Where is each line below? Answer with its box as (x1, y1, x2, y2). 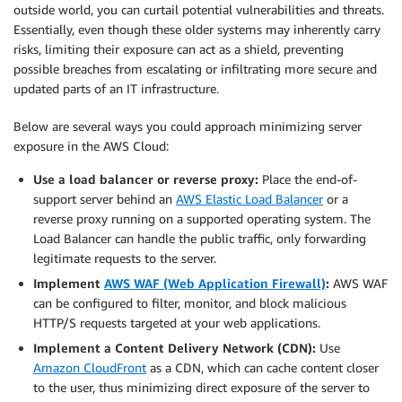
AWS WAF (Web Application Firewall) (104, 275, 326, 291)
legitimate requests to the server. (33, 249, 216, 266)
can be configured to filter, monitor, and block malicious (33, 294, 346, 310)
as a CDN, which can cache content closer (146, 359, 379, 375)
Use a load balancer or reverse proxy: (33, 170, 258, 187)
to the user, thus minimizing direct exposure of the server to (33, 379, 370, 395)
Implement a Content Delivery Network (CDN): (33, 339, 316, 355)
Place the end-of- (258, 170, 357, 187)
